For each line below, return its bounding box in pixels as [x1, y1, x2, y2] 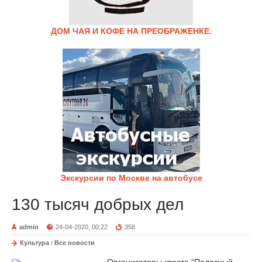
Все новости [54, 239, 95, 246]
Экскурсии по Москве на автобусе [60, 173, 202, 182]
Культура [20, 239, 49, 246]
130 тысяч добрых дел [12, 195, 184, 213]
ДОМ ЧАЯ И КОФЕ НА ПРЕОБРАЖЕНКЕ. [50, 26, 212, 36]
